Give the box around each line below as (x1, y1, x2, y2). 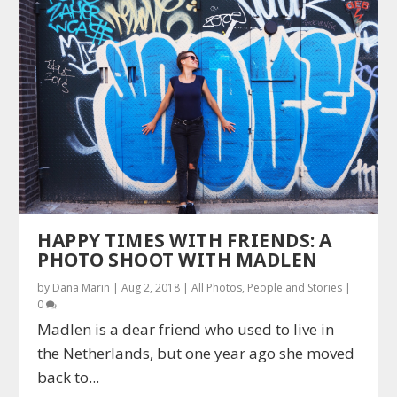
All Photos (191, 279, 243, 295)
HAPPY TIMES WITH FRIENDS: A (37, 227, 332, 253)
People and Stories (247, 279, 343, 295)
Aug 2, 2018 (121, 279, 181, 295)
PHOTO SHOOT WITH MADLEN (37, 246, 318, 272)
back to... (37, 366, 100, 387)
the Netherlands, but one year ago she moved (37, 342, 355, 363)
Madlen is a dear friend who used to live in (37, 318, 335, 339)
